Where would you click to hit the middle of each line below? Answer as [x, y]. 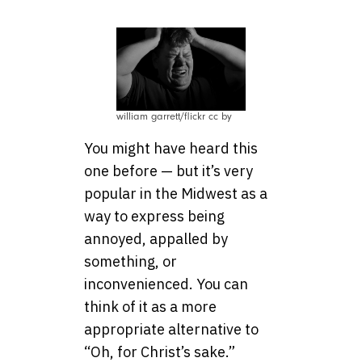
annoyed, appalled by [156, 239]
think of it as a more [150, 307]
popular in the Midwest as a [176, 194]
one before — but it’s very [168, 171]
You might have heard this [171, 149]
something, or [130, 262]
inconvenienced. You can [166, 284]
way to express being [154, 217]
